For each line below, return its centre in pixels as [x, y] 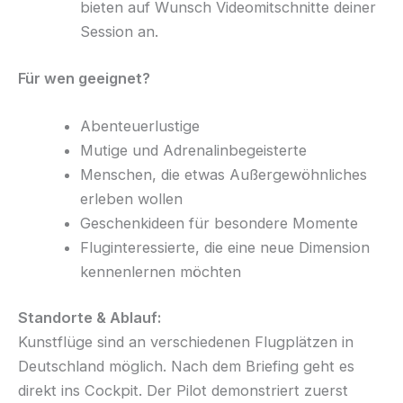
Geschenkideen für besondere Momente [219, 223]
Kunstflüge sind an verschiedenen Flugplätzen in [186, 342]
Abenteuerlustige [140, 125]
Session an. [120, 31]
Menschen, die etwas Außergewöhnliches [224, 174]
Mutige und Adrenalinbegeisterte [194, 150]
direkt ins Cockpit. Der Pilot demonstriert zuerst [183, 391]
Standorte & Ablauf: [90, 318]
